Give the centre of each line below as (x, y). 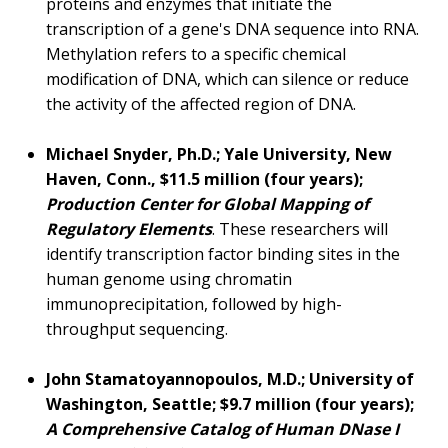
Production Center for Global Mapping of (207, 204)
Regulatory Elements (129, 229)
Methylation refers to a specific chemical (196, 54)
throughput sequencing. (137, 329)
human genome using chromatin (169, 279)
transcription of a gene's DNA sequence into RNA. (232, 29)
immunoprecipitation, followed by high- (194, 304)
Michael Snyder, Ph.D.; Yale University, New (219, 154)
